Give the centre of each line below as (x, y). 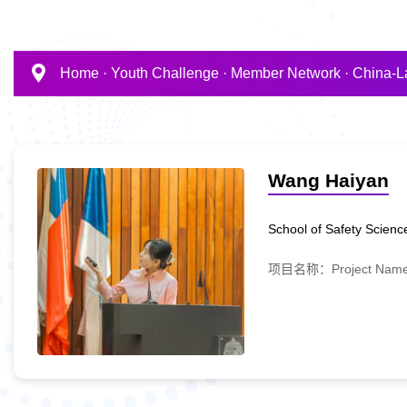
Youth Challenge (165, 74)
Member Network (286, 74)
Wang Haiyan (328, 180)
